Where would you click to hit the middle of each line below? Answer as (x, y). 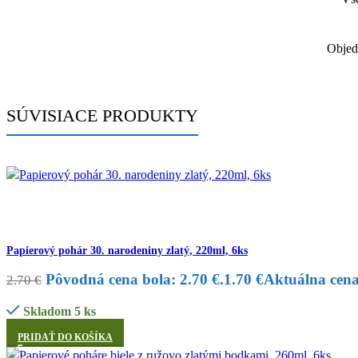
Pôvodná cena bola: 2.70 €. (135, 279)
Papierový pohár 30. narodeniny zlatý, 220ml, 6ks (127, 250)
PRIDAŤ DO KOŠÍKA (65, 337)
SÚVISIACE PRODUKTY (102, 115)
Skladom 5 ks (59, 311)
